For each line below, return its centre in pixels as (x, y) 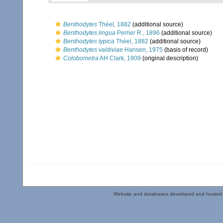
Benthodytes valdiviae (93, 50)
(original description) (169, 58)
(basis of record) (185, 50)
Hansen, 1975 (143, 50)
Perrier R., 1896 (138, 33)
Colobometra (81, 58)
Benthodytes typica (89, 41)
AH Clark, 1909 (120, 58)
